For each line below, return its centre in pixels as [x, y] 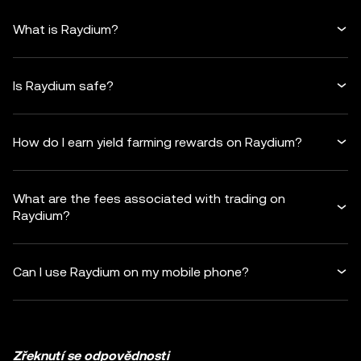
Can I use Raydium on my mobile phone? [131, 272]
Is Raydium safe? [63, 86]
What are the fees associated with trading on [149, 199]
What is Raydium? [66, 30]
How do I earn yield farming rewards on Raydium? [158, 143]
